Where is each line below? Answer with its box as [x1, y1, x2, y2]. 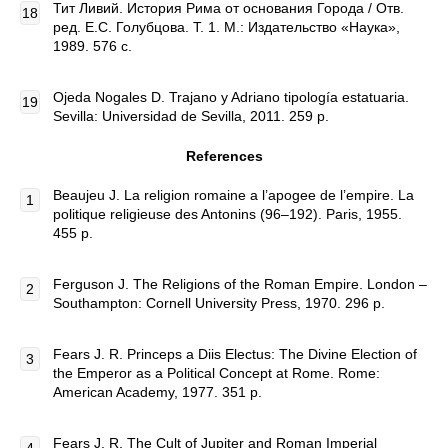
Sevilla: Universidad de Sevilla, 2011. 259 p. [53, 108, 329, 124]
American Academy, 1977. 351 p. [53, 384, 262, 400]
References [185, 148, 263, 164]
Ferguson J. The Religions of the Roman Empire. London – [53, 276, 427, 292]
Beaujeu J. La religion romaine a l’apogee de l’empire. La [53, 187, 414, 203]
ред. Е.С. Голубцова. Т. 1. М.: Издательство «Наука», [53, 19, 400, 35]
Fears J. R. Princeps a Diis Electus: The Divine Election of [53, 346, 417, 362]
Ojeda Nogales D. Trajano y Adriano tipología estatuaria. [53, 89, 409, 105]
